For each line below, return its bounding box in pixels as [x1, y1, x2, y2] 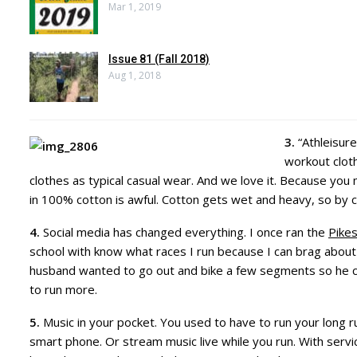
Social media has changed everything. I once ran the [40, 224, 328, 241]
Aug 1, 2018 [108, 68, 161, 82]
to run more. [29, 281, 97, 298]
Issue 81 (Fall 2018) [108, 52, 210, 65]
